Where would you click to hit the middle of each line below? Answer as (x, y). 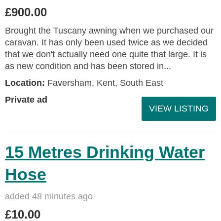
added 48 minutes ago (49, 196)
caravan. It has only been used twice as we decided (106, 42)
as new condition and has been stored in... (88, 66)
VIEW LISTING (179, 108)
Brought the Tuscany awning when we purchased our (109, 30)
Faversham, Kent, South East (104, 83)
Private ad (26, 99)
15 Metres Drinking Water (105, 152)
